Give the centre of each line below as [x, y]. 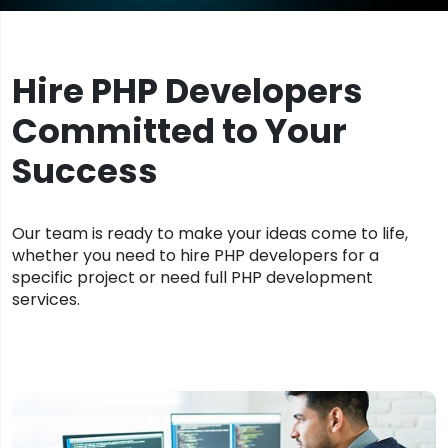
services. [46, 299]
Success [85, 171]
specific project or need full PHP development [192, 277]
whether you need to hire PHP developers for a [195, 255]
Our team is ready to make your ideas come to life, [210, 233]
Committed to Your [179, 131]
